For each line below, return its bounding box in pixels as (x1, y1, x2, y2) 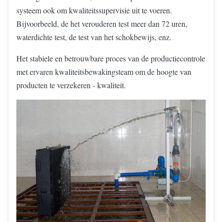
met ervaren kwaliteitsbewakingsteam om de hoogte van (16, 66, 191, 77)
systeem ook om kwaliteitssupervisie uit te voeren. (16, 5, 172, 15)
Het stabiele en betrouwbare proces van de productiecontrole (16, 53, 205, 63)
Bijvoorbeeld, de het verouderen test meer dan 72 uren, (16, 18, 187, 29)
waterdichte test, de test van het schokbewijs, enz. (16, 32, 171, 42)
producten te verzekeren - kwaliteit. (16, 80, 126, 90)
